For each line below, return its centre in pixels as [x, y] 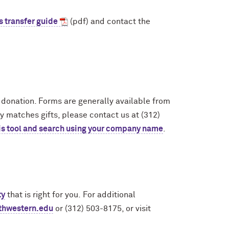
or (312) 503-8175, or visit [102, 208]
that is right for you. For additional [70, 194]
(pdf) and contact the [109, 21]
